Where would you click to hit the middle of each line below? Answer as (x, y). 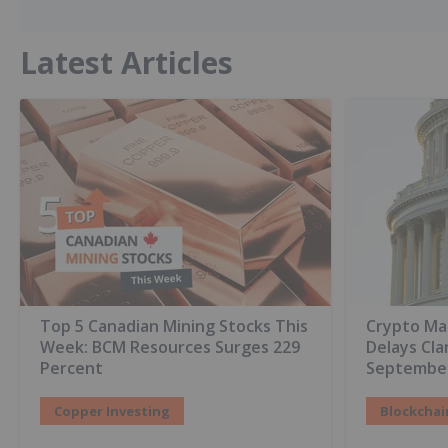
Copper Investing (112, 411)
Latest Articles (126, 62)
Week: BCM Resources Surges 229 (170, 347)
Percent (71, 368)
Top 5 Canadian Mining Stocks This (174, 326)
